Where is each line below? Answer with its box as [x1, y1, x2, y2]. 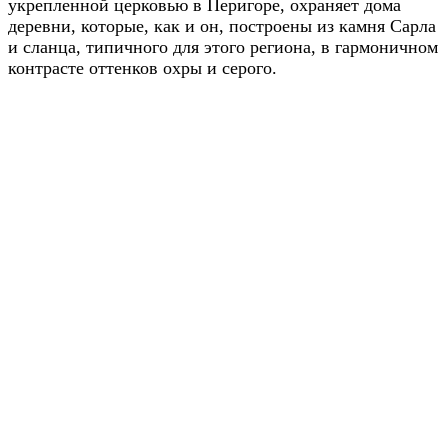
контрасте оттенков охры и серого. [8, 57, 277, 78]
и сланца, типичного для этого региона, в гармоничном [8, 36, 438, 57]
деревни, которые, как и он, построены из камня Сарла [8, 15, 436, 36]
